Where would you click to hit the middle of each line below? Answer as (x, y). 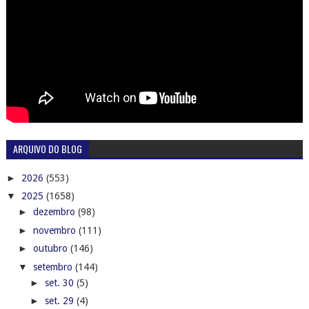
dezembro (55, 212)
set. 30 (60, 282)
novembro (56, 230)
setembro (54, 267)
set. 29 (60, 301)
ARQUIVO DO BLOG (47, 149)
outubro (51, 249)
